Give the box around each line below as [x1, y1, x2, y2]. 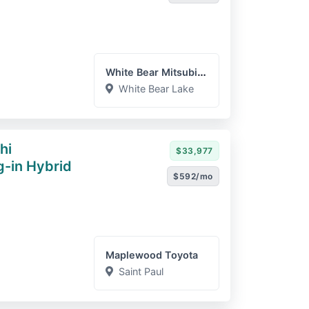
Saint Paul [119, 266, 164, 277]
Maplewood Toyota [106, 249, 199, 261]
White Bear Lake [119, 83, 195, 94]
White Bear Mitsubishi [197, 65, 207, 79]
